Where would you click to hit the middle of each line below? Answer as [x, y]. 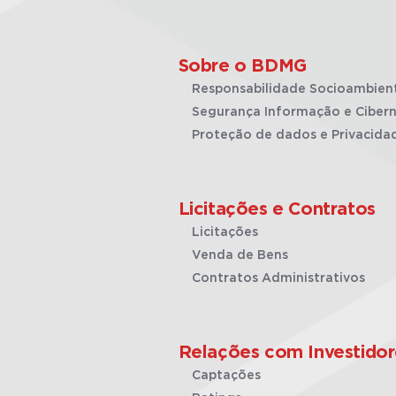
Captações [226, 376]
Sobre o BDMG [242, 66]
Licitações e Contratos [277, 209]
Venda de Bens [240, 255]
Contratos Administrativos [278, 278]
